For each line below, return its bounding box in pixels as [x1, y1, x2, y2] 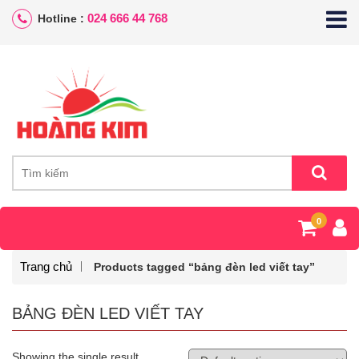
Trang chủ [20, 259, 72, 273]
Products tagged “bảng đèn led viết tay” [94, 260, 315, 273]
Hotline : [38, 12, 87, 25]
